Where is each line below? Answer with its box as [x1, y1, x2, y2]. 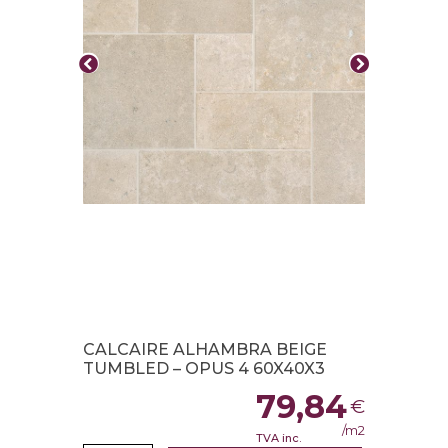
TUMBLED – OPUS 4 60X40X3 [82, 359, 325, 379]
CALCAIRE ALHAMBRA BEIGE [82, 340, 327, 360]
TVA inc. [256, 430, 302, 445]
